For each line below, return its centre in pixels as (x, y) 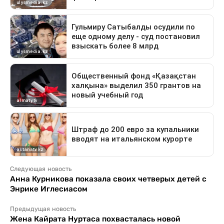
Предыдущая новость (43, 209)
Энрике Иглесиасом (49, 189)
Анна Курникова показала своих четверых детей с (108, 179)
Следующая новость (41, 169)
